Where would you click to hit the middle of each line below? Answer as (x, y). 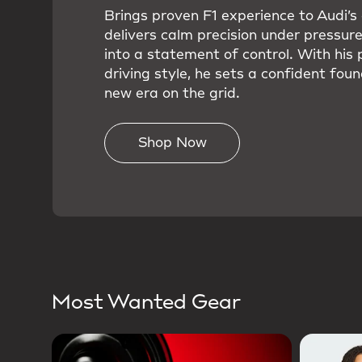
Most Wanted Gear (146, 303)
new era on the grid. (172, 94)
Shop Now (172, 143)
